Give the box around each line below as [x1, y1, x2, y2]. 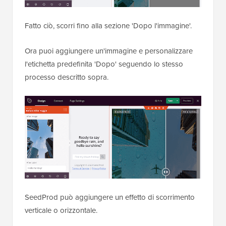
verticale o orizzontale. [25, 205, 97, 216]
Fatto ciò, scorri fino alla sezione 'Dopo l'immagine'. [25, 20, 192, 31]
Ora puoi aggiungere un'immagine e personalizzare [25, 45, 193, 56]
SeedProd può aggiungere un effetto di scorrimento [25, 192, 195, 203]
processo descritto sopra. [25, 71, 108, 82]
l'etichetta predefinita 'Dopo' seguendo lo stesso [25, 58, 183, 69]
